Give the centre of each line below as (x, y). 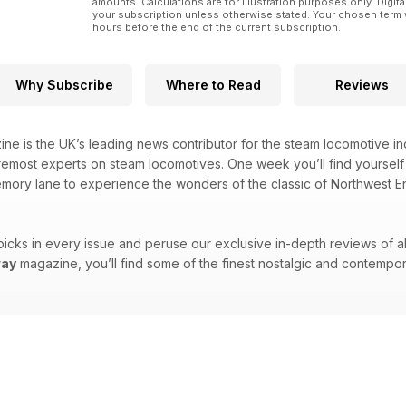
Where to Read (213, 85)
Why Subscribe (64, 85)
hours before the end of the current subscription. (217, 28)
